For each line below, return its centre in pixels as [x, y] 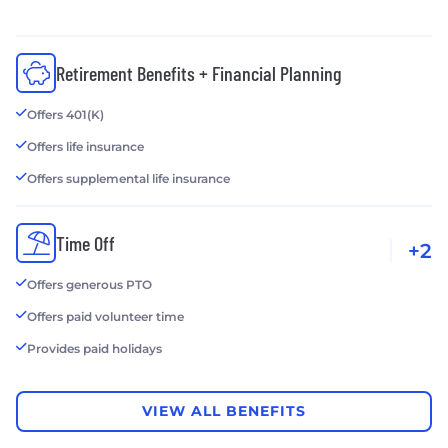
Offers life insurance [85, 146]
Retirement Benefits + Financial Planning [198, 72]
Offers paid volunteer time [105, 316]
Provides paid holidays [94, 348]
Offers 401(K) [65, 114]
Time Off [85, 242]
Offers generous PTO [89, 284]
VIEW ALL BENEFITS [224, 411]
